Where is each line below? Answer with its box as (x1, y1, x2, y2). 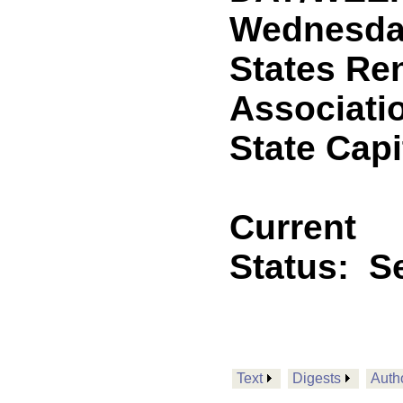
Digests (292, 371, 341, 386)
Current (229, 208, 356, 246)
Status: (229, 247, 369, 286)
